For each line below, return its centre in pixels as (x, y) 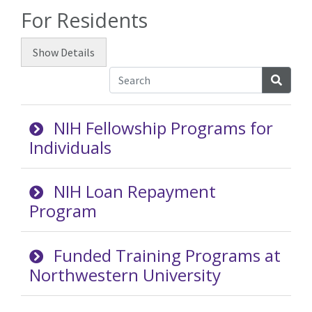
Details (77, 52)
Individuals (70, 148)
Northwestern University (125, 274)
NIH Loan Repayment (135, 192)
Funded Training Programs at (167, 255)
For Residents (84, 20)
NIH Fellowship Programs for (164, 128)
